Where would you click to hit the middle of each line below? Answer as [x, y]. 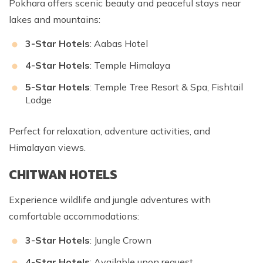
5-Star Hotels [58, 87]
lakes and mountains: [55, 20]
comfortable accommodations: [74, 216]
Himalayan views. [47, 148]
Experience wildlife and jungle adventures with [110, 200]
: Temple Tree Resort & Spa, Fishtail [166, 87]
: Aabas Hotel [119, 44]
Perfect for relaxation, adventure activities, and [109, 131]
